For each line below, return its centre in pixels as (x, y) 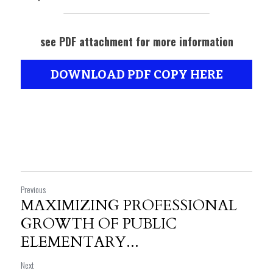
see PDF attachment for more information (136, 41)
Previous (33, 189)
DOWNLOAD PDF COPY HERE (136, 74)
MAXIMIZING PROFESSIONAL (129, 206)
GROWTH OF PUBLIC (99, 224)
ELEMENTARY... (80, 242)
